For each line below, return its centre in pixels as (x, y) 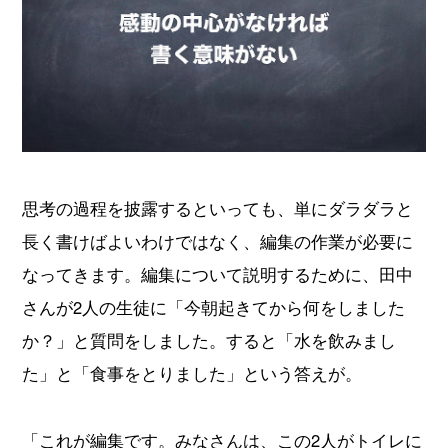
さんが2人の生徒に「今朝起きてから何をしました (214, 307)
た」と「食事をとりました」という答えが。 (192, 373)
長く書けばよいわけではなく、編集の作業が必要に (218, 241)
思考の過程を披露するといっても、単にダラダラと (218, 208)
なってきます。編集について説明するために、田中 (218, 274)
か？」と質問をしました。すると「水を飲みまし (209, 340)
